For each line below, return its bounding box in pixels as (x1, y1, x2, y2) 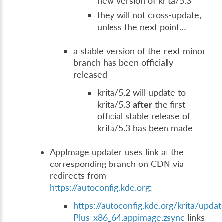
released (73, 69, 108, 80)
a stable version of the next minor (73, 45, 206, 56)
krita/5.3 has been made (97, 122, 193, 133)
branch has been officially (73, 57, 174, 68)
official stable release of (97, 111, 191, 121)
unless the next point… (97, 21, 187, 32)
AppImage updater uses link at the (50, 146, 184, 157)
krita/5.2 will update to (97, 87, 186, 98)
